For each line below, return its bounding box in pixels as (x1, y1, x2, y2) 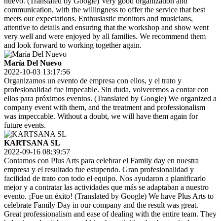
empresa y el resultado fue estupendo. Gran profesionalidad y (4, 165, 194, 174)
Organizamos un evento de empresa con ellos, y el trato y (4, 76, 182, 85)
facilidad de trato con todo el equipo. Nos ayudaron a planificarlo (4, 174, 206, 183)
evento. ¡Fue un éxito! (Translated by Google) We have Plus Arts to (4, 192, 214, 201)
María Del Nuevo (4, 59, 62, 68)
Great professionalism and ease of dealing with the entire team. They (4, 210, 217, 219)
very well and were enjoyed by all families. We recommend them (4, 32, 206, 41)
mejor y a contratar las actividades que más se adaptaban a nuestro (4, 183, 209, 192)
